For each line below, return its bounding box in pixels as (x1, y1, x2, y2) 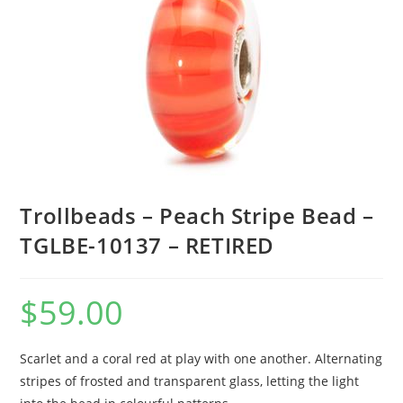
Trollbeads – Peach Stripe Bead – (20, 200, 374, 230)
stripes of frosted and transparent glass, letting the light (20, 372, 360, 390)
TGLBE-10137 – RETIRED (20, 229, 275, 260)
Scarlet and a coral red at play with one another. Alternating (20, 349, 383, 367)
